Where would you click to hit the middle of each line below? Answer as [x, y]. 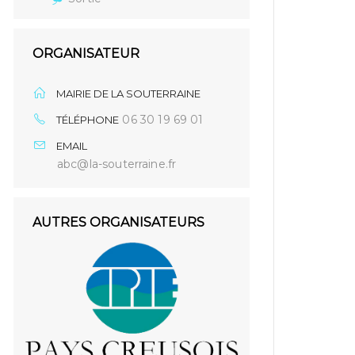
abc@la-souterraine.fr [117, 164]
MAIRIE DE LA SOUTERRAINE [129, 93]
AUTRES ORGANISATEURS [118, 222]
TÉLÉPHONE [88, 119]
